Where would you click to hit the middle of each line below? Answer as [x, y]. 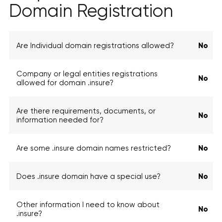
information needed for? [60, 120]
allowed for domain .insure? [65, 83]
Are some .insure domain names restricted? [94, 148]
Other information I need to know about [88, 205]
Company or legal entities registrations [87, 74]
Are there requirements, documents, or [86, 111]
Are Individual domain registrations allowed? [95, 46]
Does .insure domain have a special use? [88, 176]
